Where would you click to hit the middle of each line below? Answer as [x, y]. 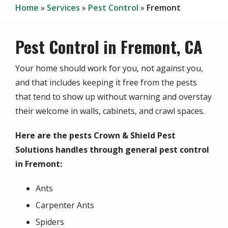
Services [63, 7]
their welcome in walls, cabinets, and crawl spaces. [110, 111]
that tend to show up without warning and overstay [113, 96]
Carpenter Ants [65, 205]
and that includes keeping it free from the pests [106, 82]
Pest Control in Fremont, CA [109, 46]
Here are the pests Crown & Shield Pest [95, 135]
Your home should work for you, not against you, [109, 68]
